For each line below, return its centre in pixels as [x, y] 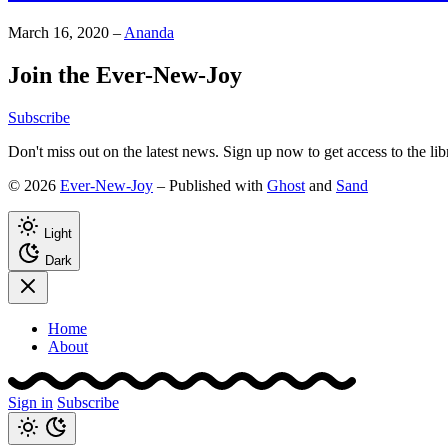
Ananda [149, 33]
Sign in [30, 403]
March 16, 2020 [58, 33]
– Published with [210, 186]
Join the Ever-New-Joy [125, 75]
